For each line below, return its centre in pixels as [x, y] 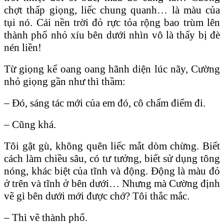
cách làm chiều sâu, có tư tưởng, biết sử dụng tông [112, 158]
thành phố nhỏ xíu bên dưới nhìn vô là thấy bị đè [112, 35]
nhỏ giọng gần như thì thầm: [65, 81]
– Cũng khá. [30, 124]
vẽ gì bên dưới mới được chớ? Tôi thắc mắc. [97, 196]
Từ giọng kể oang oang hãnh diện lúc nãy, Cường [112, 69]
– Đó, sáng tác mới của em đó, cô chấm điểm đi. [105, 103]
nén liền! [23, 47]
